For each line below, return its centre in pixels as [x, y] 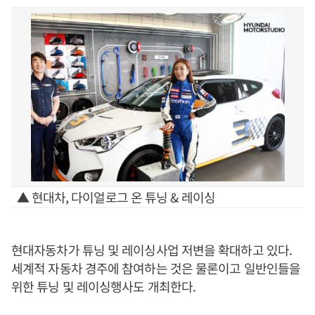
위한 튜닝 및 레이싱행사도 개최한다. [103, 286]
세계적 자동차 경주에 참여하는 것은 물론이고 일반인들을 [156, 268]
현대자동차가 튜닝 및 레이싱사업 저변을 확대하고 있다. [152, 250]
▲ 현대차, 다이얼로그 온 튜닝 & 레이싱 [116, 197]
